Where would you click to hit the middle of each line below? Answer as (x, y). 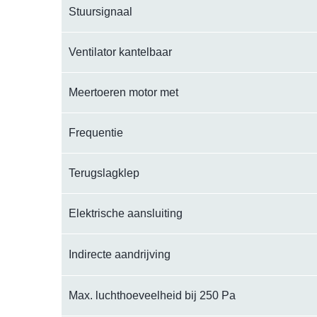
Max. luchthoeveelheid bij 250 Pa (152, 295)
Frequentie (96, 133)
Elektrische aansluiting (126, 213)
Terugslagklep (104, 173)
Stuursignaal (100, 12)
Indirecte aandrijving (120, 254)
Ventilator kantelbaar (120, 52)
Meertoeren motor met (123, 92)
